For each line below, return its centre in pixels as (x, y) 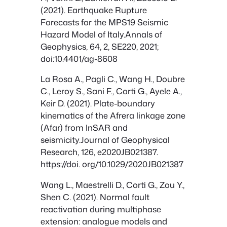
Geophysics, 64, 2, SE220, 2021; (100, 46)
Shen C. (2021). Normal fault (95, 197)
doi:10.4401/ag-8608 (79, 58)
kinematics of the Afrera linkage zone (113, 116)
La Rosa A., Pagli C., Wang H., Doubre (113, 79)
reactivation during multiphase (101, 209)
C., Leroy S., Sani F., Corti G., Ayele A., (111, 91)
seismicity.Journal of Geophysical (105, 140)
